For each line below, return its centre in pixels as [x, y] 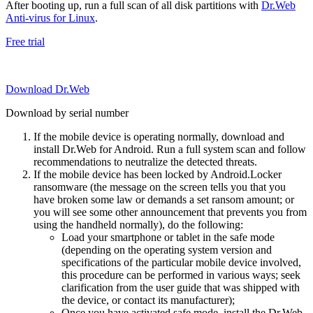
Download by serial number [67, 112]
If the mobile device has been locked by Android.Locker [158, 174]
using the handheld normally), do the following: [138, 224]
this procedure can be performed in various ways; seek [181, 275]
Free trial [25, 41]
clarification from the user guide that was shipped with [181, 287]
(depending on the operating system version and [167, 249]
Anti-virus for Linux [50, 17]
